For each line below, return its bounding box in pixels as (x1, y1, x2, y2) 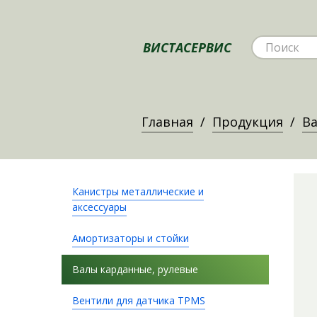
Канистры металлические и (72, 185, 204, 198)
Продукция (212, 113, 283, 130)
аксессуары (72, 200, 127, 214)
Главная (141, 113, 193, 130)
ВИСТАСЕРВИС (143, 39, 231, 56)
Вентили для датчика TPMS (72, 294, 205, 307)
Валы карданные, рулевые (72, 263, 198, 276)
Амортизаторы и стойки (72, 231, 189, 245)
